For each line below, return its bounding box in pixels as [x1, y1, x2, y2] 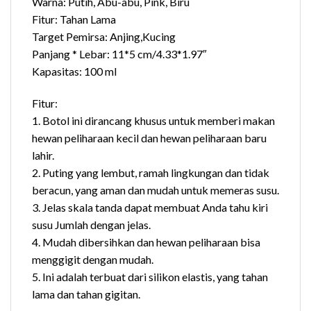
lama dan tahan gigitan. [32, 287, 142, 301]
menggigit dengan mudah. [32, 252, 153, 266]
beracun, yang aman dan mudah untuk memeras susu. [32, 183, 279, 196]
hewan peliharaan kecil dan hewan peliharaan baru [32, 131, 267, 144]
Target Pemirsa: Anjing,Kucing [32, 30, 176, 44]
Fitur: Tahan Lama [32, 12, 116, 26]
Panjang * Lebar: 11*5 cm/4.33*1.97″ [32, 47, 207, 61]
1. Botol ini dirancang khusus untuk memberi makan [32, 113, 275, 127]
